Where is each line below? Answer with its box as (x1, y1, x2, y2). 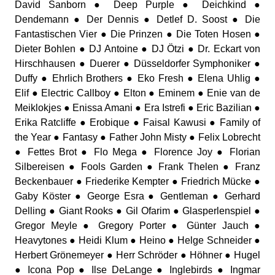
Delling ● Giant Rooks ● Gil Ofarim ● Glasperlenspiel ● (15, 206, 260, 216)
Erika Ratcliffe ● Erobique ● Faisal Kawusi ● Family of (15, 117, 260, 128)
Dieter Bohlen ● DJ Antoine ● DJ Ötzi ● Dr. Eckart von (15, 44, 260, 54)
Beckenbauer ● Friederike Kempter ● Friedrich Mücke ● (15, 176, 260, 187)
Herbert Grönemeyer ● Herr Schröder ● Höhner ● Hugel (15, 250, 260, 260)
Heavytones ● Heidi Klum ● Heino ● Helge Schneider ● (15, 235, 260, 246)
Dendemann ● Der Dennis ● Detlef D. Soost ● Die (15, 14, 260, 25)
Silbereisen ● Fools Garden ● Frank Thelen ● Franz (15, 161, 260, 172)
